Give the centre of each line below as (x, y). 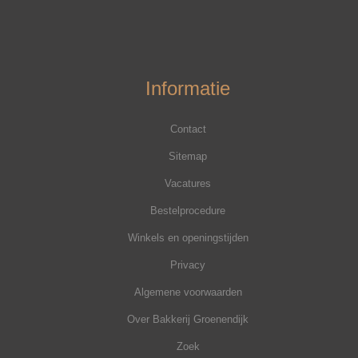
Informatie (188, 89)
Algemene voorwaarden (188, 292)
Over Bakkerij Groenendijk (188, 320)
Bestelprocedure (188, 211)
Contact (188, 129)
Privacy (188, 265)
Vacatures (188, 184)
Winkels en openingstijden (188, 238)
